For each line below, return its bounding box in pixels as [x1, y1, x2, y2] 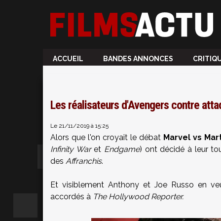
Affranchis [66, 156, 102, 166]
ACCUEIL [53, 55, 83, 63]
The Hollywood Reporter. [91, 192, 184, 201]
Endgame [104, 145, 140, 154]
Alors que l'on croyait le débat [50, 133, 163, 142]
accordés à [50, 192, 91, 201]
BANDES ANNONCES [103, 55, 173, 63]
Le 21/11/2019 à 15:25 [50, 122, 109, 129]
